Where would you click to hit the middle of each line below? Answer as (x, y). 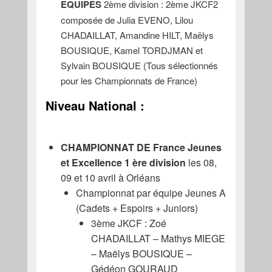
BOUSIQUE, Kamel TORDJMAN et (131, 50)
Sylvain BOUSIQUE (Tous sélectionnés (139, 66)
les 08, (201, 162)
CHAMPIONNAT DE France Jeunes (141, 147)
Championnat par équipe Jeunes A (151, 192)
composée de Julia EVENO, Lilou (127, 20)
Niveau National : (97, 106)
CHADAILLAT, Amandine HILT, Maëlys (137, 35)
